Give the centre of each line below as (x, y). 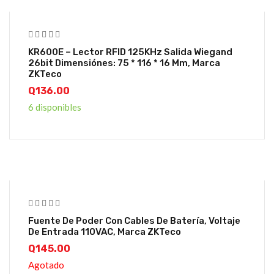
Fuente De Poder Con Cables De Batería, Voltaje (134, 221)
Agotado (46, 265)
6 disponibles (55, 107)
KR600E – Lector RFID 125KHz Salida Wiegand (130, 52)
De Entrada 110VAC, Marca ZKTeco (105, 232)
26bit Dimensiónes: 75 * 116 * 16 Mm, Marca (124, 63)
